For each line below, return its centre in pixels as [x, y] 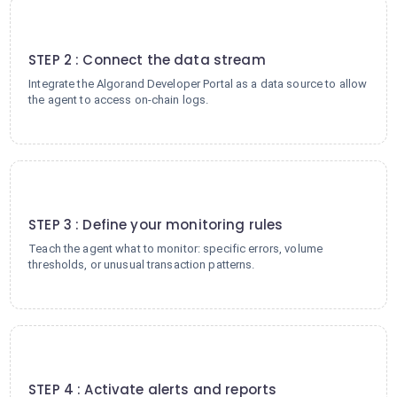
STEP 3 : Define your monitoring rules [156, 225]
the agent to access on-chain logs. [119, 100]
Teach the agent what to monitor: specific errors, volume [176, 249]
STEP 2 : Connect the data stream [147, 60]
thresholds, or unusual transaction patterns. [142, 265]
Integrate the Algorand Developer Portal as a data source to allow [198, 84]
